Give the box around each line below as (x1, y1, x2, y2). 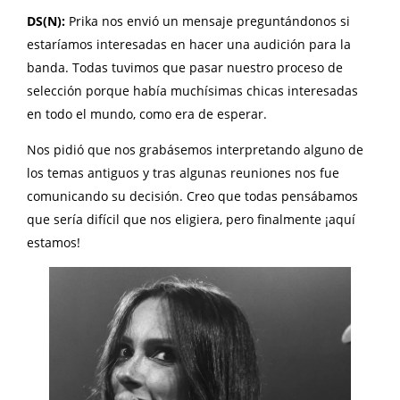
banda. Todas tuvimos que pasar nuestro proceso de (27, 59, 343, 77)
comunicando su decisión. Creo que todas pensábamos (27, 187, 358, 205)
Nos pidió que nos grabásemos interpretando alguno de (27, 141, 363, 159)
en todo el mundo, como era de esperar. (27, 105, 271, 123)
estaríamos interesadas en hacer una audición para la (27, 36, 351, 54)
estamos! (27, 234, 80, 252)
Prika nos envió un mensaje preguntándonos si (69, 12, 350, 30)
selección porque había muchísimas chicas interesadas (27, 82, 358, 100)
